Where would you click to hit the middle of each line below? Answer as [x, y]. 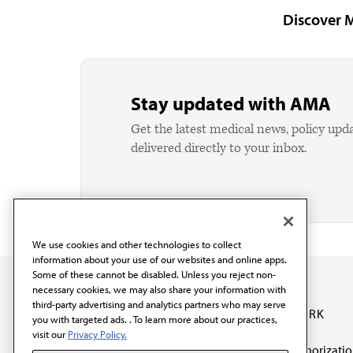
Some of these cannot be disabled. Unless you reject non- [154, 275]
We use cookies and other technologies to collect [137, 245]
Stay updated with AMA [231, 103]
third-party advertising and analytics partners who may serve [159, 305]
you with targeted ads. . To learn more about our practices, [155, 320]
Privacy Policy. [97, 334]
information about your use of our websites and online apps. [160, 260]
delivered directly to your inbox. [219, 148]
